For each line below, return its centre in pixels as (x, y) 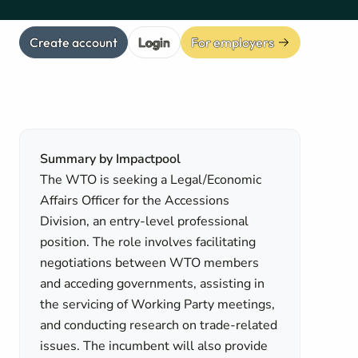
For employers (233, 42)
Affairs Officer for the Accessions (135, 201)
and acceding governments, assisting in (153, 284)
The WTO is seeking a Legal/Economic (151, 180)
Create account (74, 42)
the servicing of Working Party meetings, (158, 304)
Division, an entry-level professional (145, 221)
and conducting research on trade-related (159, 325)
